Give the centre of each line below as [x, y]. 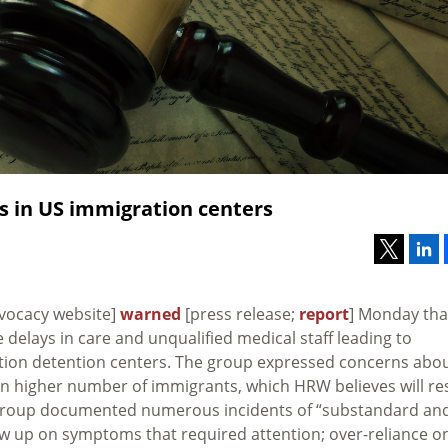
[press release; [240, 313]
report [324, 313]
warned [150, 313]
